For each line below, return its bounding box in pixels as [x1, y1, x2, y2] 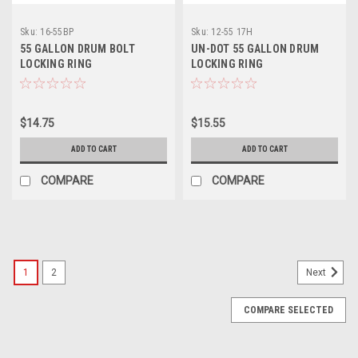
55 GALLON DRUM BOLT [20, 42, 135, 56]
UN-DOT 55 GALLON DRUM [191, 42, 320, 56]
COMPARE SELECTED [244, 304, 333, 316]
